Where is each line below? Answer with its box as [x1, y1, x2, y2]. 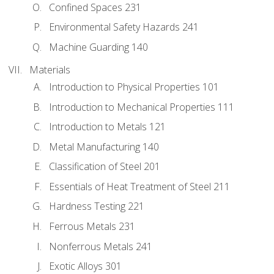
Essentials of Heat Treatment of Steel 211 [49, 179, 230, 193]
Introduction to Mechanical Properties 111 [49, 100, 234, 114]
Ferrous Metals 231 [49, 219, 135, 233]
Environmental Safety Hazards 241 [49, 20, 199, 34]
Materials [29, 62, 70, 76]
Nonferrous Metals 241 [49, 239, 152, 253]
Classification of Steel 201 [49, 160, 160, 174]
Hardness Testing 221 [49, 199, 144, 213]
